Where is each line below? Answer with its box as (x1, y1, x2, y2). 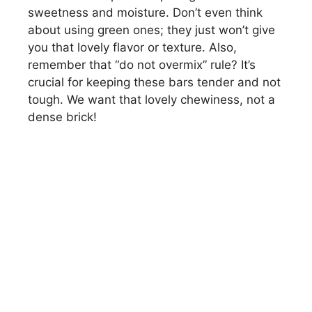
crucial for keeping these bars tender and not (28, 75, 281, 89)
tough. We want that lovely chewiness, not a (28, 92, 275, 107)
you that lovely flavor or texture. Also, (28, 40, 237, 54)
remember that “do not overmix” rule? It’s (28, 57, 256, 72)
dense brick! (28, 109, 97, 124)
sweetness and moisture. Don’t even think (28, 5, 263, 19)
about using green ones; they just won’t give (28, 22, 275, 37)
